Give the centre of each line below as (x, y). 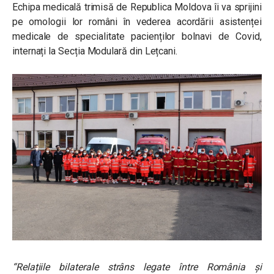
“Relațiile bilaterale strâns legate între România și (137, 267)
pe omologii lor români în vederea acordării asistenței (137, 21)
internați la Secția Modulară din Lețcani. (95, 51)
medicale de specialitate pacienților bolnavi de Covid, (137, 36)
